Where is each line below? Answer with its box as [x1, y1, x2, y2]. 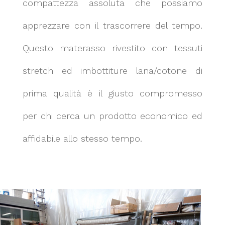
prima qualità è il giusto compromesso [22, 88, 203, 99]
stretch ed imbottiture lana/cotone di [22, 65, 203, 76]
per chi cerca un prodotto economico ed [22, 110, 203, 122]
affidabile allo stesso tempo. [22, 133, 142, 144]
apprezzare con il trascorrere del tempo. [22, 20, 203, 31]
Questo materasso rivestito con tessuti [22, 43, 203, 54]
